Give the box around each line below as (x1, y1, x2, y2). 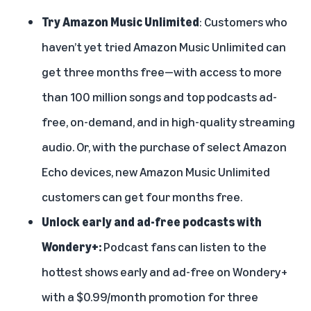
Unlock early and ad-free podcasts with (42, 213, 262, 229)
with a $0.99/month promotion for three (42, 288, 258, 304)
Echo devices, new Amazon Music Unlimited (42, 163, 270, 179)
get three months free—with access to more (42, 63, 282, 79)
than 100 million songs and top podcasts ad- (42, 88, 277, 104)
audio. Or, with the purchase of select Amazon (42, 138, 287, 154)
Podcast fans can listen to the (101, 238, 267, 254)
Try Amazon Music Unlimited (42, 13, 199, 29)
